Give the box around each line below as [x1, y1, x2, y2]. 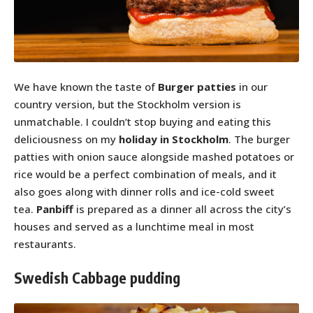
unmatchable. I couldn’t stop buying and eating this [14, 114, 271, 129]
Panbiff [36, 201, 73, 216]
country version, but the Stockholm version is [14, 96, 241, 111]
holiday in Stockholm [119, 131, 228, 146]
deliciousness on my [14, 131, 119, 146]
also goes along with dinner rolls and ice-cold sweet [14, 184, 275, 198]
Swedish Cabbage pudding [14, 268, 180, 288]
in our [236, 79, 268, 94]
